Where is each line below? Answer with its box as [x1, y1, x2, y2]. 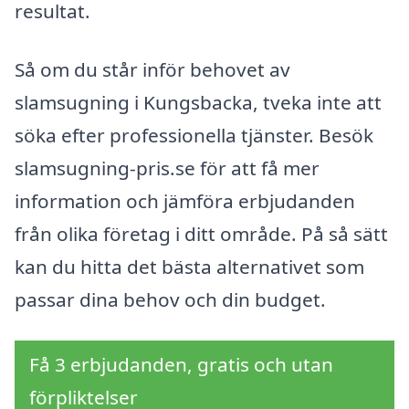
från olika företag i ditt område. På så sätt [15, 220, 388, 246]
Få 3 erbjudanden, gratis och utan [29, 351, 333, 378]
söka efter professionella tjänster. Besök [15, 121, 373, 148]
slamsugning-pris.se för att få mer [15, 154, 320, 181]
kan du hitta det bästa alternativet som [15, 253, 364, 279]
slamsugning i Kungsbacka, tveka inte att [15, 89, 382, 115]
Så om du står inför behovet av [15, 56, 290, 82]
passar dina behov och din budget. [15, 286, 326, 312]
